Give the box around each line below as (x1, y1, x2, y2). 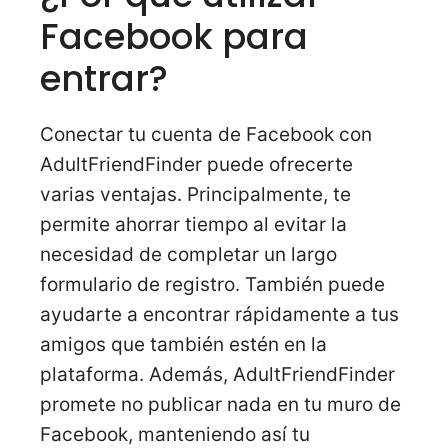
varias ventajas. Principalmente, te (40, 183, 351, 207)
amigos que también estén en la (40, 333, 327, 357)
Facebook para (40, 12, 308, 62)
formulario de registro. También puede (40, 273, 385, 297)
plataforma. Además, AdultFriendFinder (40, 363, 395, 387)
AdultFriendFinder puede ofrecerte (40, 153, 353, 177)
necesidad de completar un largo (40, 243, 337, 267)
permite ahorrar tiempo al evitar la (40, 213, 347, 237)
